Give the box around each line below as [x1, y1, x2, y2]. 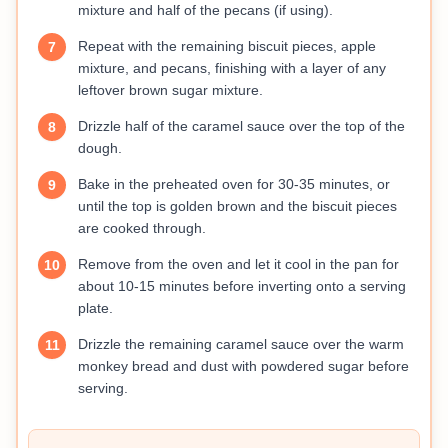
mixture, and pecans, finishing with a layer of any [78, 60, 386, 76]
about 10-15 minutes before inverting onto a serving [78, 278, 406, 294]
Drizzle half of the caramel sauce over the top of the [78, 118, 405, 134]
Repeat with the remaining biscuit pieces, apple [78, 38, 376, 54]
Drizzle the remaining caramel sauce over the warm [78, 336, 404, 352]
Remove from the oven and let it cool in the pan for [78, 256, 399, 272]
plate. [78, 300, 113, 316]
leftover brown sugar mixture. [78, 82, 263, 98]
